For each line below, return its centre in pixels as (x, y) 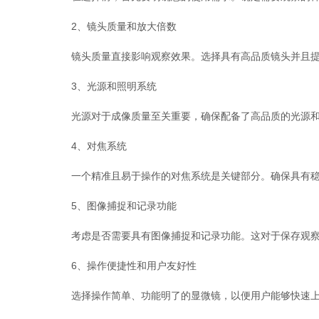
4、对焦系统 (89, 146)
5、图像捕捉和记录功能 (114, 206)
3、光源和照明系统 (104, 86)
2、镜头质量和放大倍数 (114, 26)
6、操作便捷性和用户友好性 (124, 266)
